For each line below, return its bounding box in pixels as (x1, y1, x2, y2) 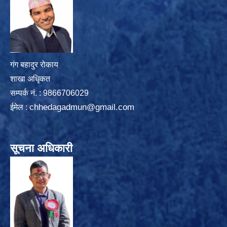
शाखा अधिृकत (10, 74, 50, 83)
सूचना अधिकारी (10, 141, 72, 155)
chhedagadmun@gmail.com (29, 102, 134, 112)
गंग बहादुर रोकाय (10, 60, 62, 69)
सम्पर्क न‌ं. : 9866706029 (10, 88, 89, 97)
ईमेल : (10, 102, 29, 111)
